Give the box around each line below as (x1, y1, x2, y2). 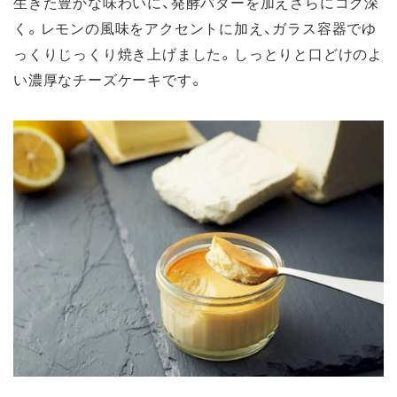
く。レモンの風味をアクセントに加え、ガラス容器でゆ (13, 16, 377, 38)
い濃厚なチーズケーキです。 (13, 67, 205, 90)
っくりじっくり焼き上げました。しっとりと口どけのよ (13, 42, 383, 64)
